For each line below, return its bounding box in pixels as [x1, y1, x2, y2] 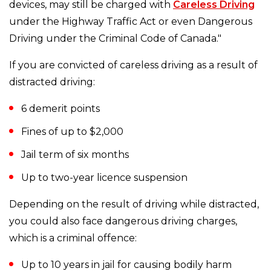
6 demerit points [21, 103, 100, 115]
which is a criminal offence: [9, 232, 137, 244]
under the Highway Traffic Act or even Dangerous [9, 16, 252, 28]
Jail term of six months [21, 149, 129, 161]
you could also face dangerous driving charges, [9, 215, 237, 227]
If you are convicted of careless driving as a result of [9, 59, 258, 71]
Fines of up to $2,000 [21, 126, 123, 138]
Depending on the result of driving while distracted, [9, 198, 259, 211]
